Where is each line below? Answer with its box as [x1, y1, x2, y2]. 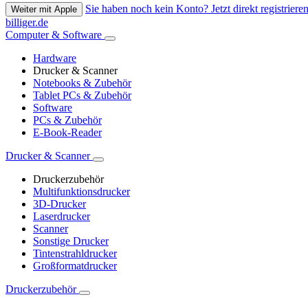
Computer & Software [5, 29, 104, 41]
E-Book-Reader [33, 126, 102, 139]
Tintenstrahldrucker [33, 247, 117, 260]
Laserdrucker [33, 210, 90, 223]
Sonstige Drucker [33, 235, 109, 247]
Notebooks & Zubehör [33, 77, 131, 89]
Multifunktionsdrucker [33, 186, 130, 198]
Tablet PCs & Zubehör [33, 89, 131, 102]
